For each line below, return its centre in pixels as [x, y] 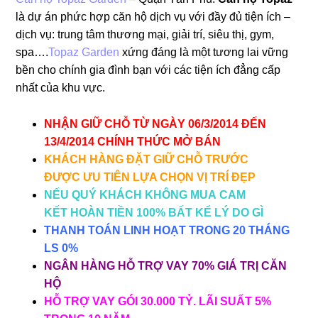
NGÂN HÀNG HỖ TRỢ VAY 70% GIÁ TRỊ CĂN [166, 265]
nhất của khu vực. [61, 87]
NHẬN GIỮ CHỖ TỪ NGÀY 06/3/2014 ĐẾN [155, 124]
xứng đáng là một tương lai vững [204, 52]
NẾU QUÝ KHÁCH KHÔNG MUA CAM [145, 194]
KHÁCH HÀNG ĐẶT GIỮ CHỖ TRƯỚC [147, 159]
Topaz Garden [84, 52]
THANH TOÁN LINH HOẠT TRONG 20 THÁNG [167, 230]
